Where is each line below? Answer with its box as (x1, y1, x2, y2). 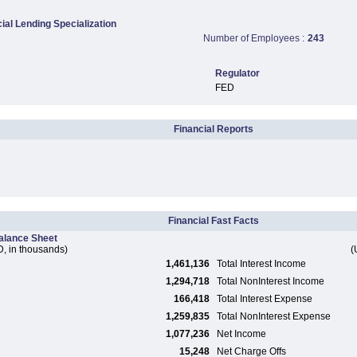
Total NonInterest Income (217, 276, 324, 287)
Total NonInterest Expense (217, 311, 331, 322)
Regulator (214, 68, 260, 79)
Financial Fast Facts (168, 215, 259, 226)
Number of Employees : (203, 33, 304, 44)
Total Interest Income (217, 258, 306, 269)
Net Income (217, 328, 266, 339)
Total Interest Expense (217, 293, 312, 304)
